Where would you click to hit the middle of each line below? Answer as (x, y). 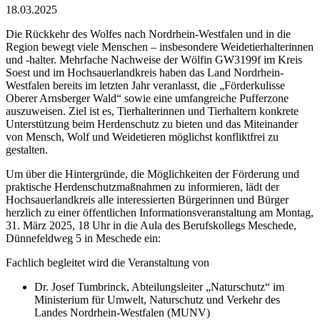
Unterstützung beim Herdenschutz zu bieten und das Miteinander (152, 124)
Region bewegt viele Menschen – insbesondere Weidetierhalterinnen (160, 47)
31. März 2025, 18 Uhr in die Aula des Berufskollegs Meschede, (151, 226)
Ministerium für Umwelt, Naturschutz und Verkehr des (157, 300)
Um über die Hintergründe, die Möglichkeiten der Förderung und (152, 174)
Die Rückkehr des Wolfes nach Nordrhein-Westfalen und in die (148, 34)
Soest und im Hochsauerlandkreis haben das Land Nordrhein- (145, 73)
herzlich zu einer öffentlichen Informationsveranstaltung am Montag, (160, 213)
